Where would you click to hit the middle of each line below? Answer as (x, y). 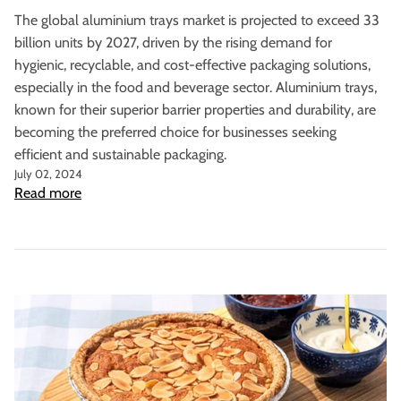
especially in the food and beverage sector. (143, 88)
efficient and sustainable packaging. (120, 155)
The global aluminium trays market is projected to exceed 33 (197, 21)
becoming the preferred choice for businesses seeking (175, 132)
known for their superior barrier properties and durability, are (195, 110)
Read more (48, 193)
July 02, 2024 (48, 174)
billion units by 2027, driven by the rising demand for (173, 43)
